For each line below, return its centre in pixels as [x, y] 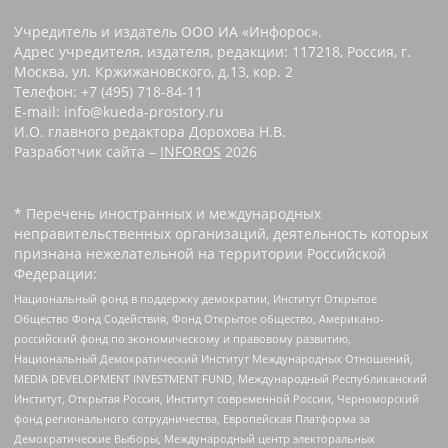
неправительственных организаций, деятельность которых [221, 233]
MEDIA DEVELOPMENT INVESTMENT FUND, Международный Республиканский [220, 379]
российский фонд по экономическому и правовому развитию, [182, 339]
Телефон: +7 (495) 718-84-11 [108, 91]
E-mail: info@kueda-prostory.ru [119, 111]
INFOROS [190, 151]
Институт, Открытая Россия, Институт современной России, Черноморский [216, 399]
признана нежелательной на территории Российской [200, 253]
